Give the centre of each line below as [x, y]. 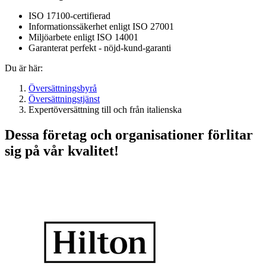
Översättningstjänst [64, 99]
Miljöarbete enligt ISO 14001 [83, 37]
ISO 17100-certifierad [69, 16]
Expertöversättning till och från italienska [105, 110]
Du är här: [24, 68]
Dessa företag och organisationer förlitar [129, 135]
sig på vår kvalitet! [62, 151]
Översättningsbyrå [63, 88]
